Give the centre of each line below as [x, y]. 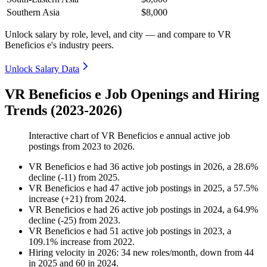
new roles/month [163, 253]
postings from [55, 147]
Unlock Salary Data [42, 69]
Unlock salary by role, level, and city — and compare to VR [118, 35]
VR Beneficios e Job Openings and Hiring [132, 94]
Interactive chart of [65, 136]
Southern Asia [33, 13]
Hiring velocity [57, 253]
